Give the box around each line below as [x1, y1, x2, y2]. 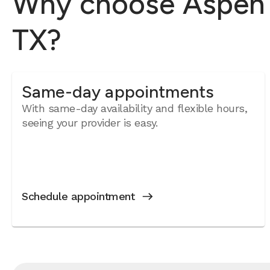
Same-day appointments [22, 81, 215, 102]
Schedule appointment [22, 190, 135, 202]
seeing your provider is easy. [22, 116, 158, 129]
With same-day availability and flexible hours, [22, 102, 248, 115]
